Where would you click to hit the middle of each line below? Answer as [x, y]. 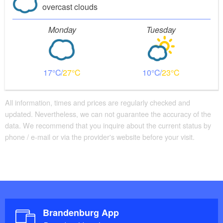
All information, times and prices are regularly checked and [98, 103]
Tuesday [161, 29]
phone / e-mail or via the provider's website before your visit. [100, 137]
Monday [62, 29]
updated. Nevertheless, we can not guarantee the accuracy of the [108, 114]
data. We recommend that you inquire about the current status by [108, 125]
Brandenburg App [81, 212]
